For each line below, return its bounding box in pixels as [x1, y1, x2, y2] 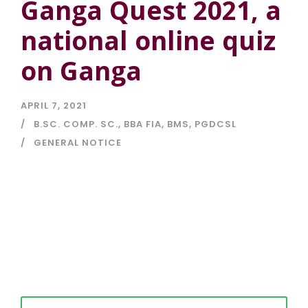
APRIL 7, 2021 [21, 99, 87, 113]
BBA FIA [124, 118, 162, 131]
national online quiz [21, 23, 276, 58]
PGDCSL [195, 118, 236, 131]
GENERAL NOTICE [34, 136, 122, 150]
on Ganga [21, 53, 142, 89]
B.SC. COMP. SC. [34, 118, 118, 131]
